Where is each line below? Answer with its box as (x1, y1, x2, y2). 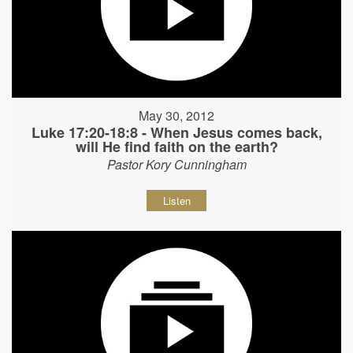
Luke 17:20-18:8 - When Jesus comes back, (31, 122, 322, 143)
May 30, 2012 (139, 106, 214, 124)
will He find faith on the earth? (75, 136, 278, 157)
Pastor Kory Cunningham (106, 155, 247, 173)
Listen (162, 193, 191, 208)
